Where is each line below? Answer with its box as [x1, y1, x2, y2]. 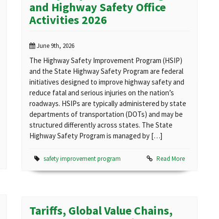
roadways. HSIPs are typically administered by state [29, 99, 186, 109]
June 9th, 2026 [35, 42, 74, 50]
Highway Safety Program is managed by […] [29, 131, 162, 141]
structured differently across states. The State [29, 120, 173, 130]
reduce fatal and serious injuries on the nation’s [29, 88, 174, 98]
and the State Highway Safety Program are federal [29, 66, 183, 76]
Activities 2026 [29, 12, 107, 28]
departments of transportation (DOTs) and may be [29, 109, 183, 119]
